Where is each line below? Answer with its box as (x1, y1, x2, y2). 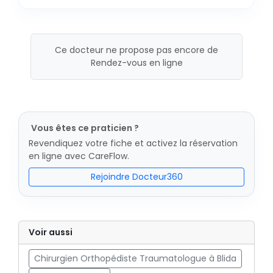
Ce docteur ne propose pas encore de (55, 44, 218, 56)
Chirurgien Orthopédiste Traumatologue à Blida (34, 252, 236, 264)
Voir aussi (29, 226, 73, 238)
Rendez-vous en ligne (90, 57, 183, 69)
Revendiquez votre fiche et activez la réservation (29, 137, 238, 149)
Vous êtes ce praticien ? (31, 122, 139, 134)
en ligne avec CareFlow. (29, 150, 129, 162)
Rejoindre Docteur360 (90, 171, 183, 183)
